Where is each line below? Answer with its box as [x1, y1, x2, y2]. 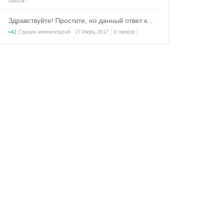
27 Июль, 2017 [75, 28, 109, 35]
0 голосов [114, 28, 134, 35]
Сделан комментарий [17, 28, 70, 35]
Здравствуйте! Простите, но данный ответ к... [8, 17, 153, 24]
